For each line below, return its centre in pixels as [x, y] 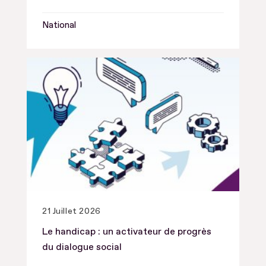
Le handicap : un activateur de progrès [127, 231]
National [59, 25]
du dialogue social [82, 247]
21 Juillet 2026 [72, 211]
